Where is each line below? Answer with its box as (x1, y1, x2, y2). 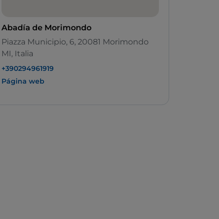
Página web (1, 77, 44, 86)
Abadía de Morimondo (1, 23, 91, 33)
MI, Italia (1, 49, 33, 59)
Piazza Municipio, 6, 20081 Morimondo (1, 37, 149, 47)
